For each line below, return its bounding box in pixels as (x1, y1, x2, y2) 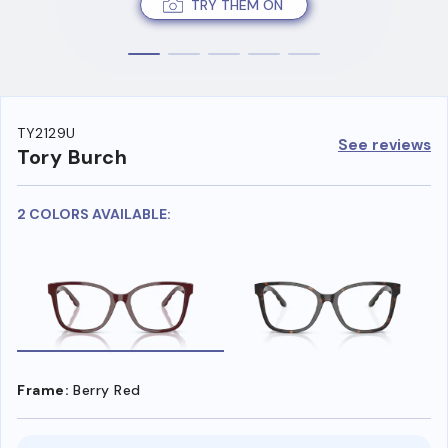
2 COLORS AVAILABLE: (17, 205, 171, 224)
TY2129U (17, 124, 76, 143)
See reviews (338, 134, 431, 155)
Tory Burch (17, 144, 127, 171)
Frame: (17, 380, 69, 399)
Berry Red (73, 380, 141, 399)
